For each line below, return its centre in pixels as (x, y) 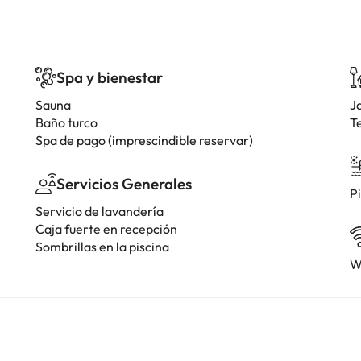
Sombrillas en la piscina (102, 247)
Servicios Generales (124, 184)
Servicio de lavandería (100, 211)
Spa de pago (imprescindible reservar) (144, 140)
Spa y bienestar (110, 77)
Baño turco (66, 122)
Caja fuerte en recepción (106, 229)
